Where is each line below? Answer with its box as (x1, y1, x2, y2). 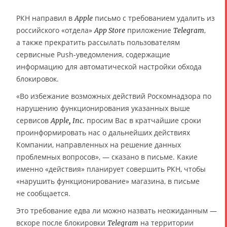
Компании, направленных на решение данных (16, 140, 181, 150)
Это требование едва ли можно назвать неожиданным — (16, 206, 217, 216)
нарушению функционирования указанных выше (16, 103, 190, 113)
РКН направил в (16, 13, 74, 23)
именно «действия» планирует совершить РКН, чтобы (16, 164, 206, 174)
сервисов (16, 116, 51, 126)
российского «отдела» (16, 25, 94, 35)
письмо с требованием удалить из (93, 13, 215, 23)
